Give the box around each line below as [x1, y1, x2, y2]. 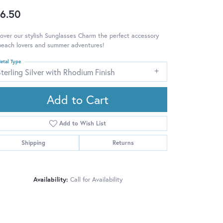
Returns [112, 138, 134, 146]
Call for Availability [70, 175, 122, 184]
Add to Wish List [59, 119, 107, 127]
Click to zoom [114, 186, 151, 194]
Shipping [21, 138, 46, 146]
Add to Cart [47, 91, 109, 108]
